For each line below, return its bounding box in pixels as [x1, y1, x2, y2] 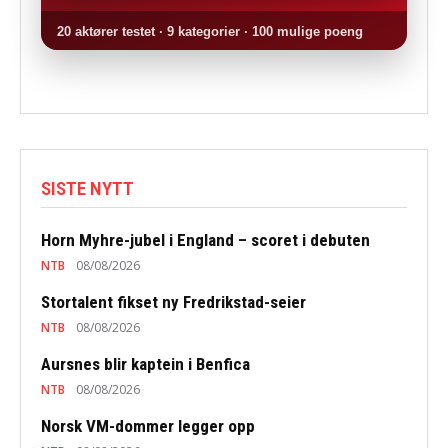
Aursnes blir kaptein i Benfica [41, 353, 250, 374]
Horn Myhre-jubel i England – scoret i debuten [41, 229, 370, 250]
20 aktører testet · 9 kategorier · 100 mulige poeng [57, 23, 363, 39]
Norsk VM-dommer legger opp [41, 415, 255, 436]
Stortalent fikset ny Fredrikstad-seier [41, 291, 306, 312]
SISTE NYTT [41, 176, 134, 200]
